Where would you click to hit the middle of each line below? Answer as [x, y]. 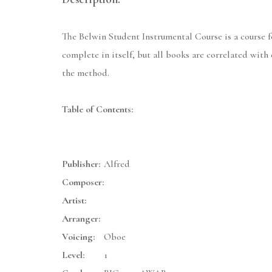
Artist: [74, 201]
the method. [86, 73]
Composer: [83, 182]
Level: [73, 255]
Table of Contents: [97, 110]
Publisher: [81, 164]
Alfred [117, 164]
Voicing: [78, 237]
